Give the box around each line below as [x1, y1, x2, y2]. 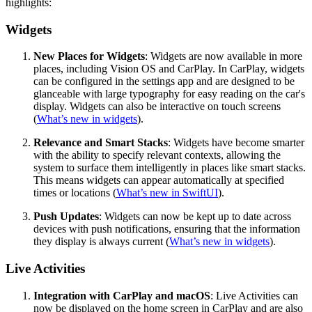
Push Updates [33, 210, 99, 223]
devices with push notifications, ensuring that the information [33, 223, 300, 235]
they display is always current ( [33, 235, 169, 248]
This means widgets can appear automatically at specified [33, 174, 284, 187]
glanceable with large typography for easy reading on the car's [33, 88, 305, 100]
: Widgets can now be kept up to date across [99, 210, 291, 223]
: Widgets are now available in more [145, 50, 302, 63]
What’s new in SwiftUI [116, 187, 218, 199]
